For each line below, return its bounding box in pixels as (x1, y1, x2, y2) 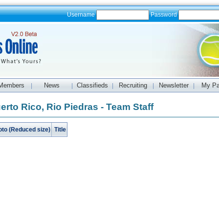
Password (149, 11, 178, 18)
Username (66, 11, 96, 18)
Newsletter (158, 82, 189, 89)
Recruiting (119, 82, 147, 89)
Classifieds (77, 82, 108, 89)
